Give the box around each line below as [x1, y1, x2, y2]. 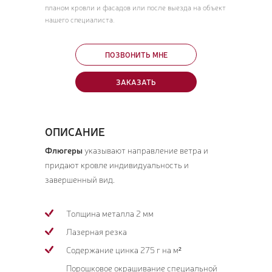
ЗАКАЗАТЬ [116, 77, 156, 87]
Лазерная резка [66, 226, 127, 237]
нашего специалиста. [45, 15, 115, 25]
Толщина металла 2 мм [66, 208, 154, 219]
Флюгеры [45, 144, 83, 156]
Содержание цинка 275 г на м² [66, 244, 182, 256]
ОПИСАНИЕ [45, 124, 105, 139]
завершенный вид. [45, 174, 115, 185]
